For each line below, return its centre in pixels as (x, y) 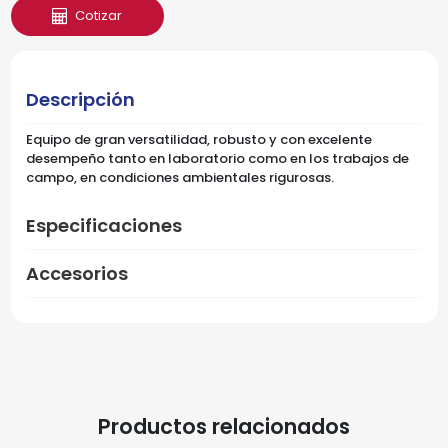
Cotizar (99, 16)
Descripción (80, 99)
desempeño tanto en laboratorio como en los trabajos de (217, 158)
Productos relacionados (224, 426)
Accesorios (76, 273)
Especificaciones (103, 225)
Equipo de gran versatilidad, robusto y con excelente (198, 139)
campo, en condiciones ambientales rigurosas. (181, 177)
